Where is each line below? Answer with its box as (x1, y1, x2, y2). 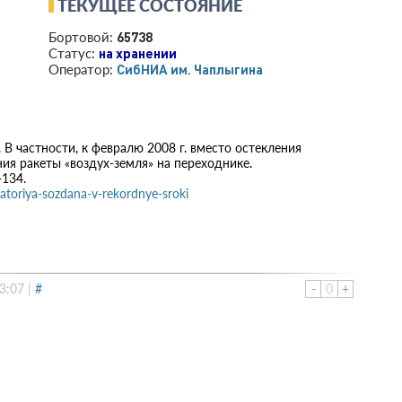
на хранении (99, 44, 177, 62)
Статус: (48, 45, 99, 61)
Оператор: (48, 61, 117, 77)
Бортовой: (48, 29, 117, 45)
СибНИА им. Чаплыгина (117, 60, 263, 78)
